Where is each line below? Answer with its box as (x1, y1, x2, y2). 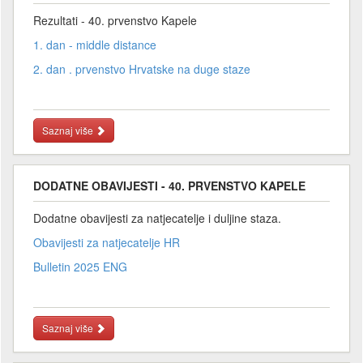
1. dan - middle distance (33, 36, 156, 53)
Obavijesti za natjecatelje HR (33, 233, 180, 250)
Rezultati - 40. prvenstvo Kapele (33, 11, 197, 28)
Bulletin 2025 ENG (33, 258, 127, 275)
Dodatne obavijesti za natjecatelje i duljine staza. (33, 209, 281, 226)
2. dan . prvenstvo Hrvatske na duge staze (33, 60, 250, 77)
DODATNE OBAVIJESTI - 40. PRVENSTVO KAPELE (33, 177, 305, 194)
